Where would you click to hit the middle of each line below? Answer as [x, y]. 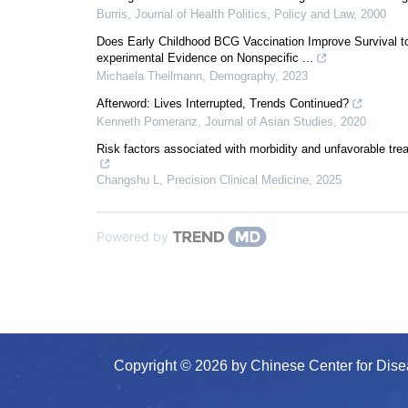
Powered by [133, 236]
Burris [112, 14]
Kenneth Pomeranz [147, 122]
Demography [242, 76]
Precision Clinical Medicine [238, 180]
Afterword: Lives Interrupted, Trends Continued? [223, 103]
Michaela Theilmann [149, 76]
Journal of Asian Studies [269, 122]
